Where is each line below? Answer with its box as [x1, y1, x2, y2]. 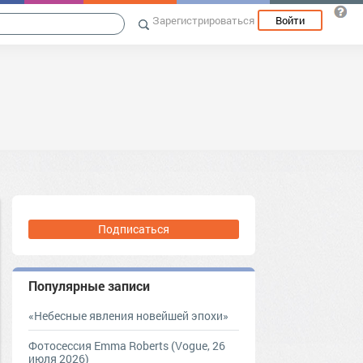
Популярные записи [28, 277, 150, 294]
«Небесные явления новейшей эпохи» [28, 308, 228, 323]
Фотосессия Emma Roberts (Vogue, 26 [28, 338, 225, 353]
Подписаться [98, 221, 169, 237]
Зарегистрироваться [152, 13, 254, 28]
